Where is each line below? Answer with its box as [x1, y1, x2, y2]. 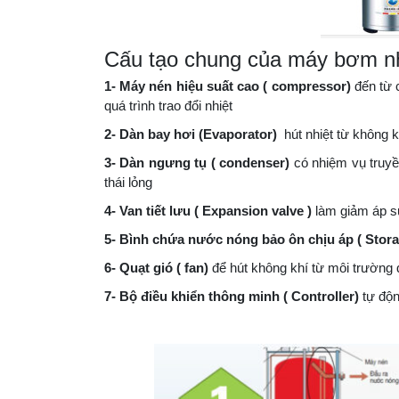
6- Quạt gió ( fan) [104, 232, 212, 248]
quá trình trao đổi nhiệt [104, 70, 236, 86]
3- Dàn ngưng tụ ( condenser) [104, 127, 290, 143]
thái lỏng [104, 147, 156, 163]
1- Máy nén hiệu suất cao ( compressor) [104, 51, 351, 67]
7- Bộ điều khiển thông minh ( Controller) [104, 261, 362, 277]
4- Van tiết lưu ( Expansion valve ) [104, 175, 312, 191]
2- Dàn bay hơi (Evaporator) [104, 99, 281, 115]
